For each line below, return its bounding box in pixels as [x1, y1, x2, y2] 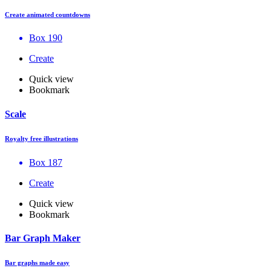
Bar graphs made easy [5, 258, 70, 266]
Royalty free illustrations [5, 134, 78, 142]
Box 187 [29, 157, 62, 168]
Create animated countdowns [5, 10, 90, 18]
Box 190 [29, 33, 62, 44]
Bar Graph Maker [5, 232, 80, 243]
